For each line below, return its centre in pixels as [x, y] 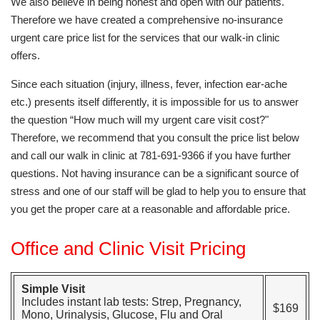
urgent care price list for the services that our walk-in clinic [145, 37]
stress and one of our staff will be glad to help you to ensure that [158, 191]
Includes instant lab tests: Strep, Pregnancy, [131, 302]
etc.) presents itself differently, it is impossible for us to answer [155, 102]
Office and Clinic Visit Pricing [128, 249]
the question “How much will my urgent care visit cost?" [140, 120]
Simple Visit [53, 289]
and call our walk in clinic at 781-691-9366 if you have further [151, 155]
